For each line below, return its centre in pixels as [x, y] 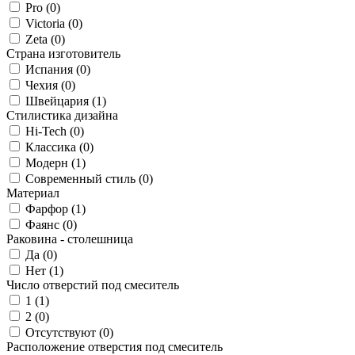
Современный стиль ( [84, 178]
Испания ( [53, 69]
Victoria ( [49, 23]
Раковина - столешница [70, 239]
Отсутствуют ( [64, 332]
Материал [33, 193]
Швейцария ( [61, 101]
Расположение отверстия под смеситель [115, 346]
